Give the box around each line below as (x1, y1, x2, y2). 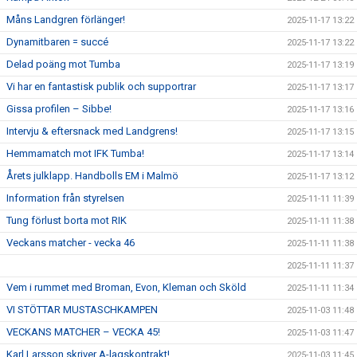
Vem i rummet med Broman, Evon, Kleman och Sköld (6, 280, 246, 293)
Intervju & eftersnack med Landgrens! (6, 124, 178, 137)
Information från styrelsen (6, 191, 124, 204)
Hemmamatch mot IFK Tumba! (6, 147, 144, 159)
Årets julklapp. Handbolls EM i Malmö (6, 169, 178, 182)
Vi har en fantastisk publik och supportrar (6, 80, 196, 92)
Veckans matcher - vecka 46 (6, 236, 135, 249)
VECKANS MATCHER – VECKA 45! (6, 325, 160, 338)
